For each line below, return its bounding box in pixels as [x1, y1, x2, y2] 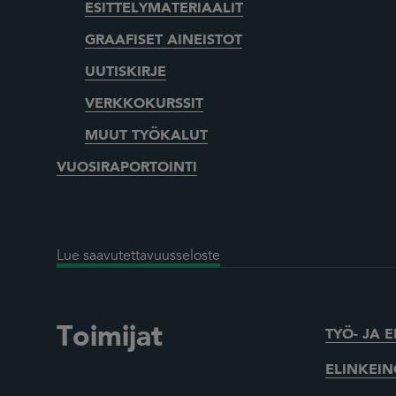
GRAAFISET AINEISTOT [85, 34, 242, 49]
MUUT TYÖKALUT [85, 129, 208, 144]
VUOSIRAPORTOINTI [57, 161, 197, 176]
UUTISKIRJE [85, 65, 166, 80]
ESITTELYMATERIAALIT [85, 2, 243, 17]
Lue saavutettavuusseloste [57, 249, 220, 264]
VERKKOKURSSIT [85, 97, 203, 112]
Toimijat [57, 324, 163, 354]
